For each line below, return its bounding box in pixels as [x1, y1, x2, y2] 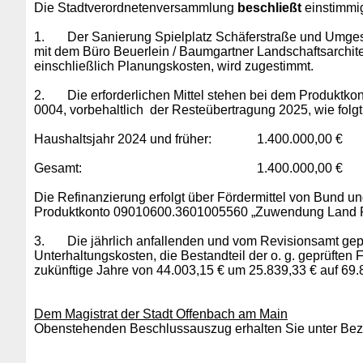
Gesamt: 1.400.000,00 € [34, 161, 343, 175]
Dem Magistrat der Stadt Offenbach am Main [34, 307, 288, 321]
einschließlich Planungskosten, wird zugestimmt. [34, 59, 314, 73]
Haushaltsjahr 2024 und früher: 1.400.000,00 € [34, 132, 343, 146]
